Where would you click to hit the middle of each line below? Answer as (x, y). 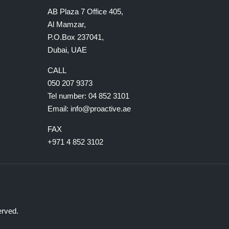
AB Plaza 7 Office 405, (86, 12)
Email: (59, 109)
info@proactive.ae (101, 109)
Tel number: (68, 96)
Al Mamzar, (67, 24)
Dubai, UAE (67, 50)
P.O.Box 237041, (76, 37)
